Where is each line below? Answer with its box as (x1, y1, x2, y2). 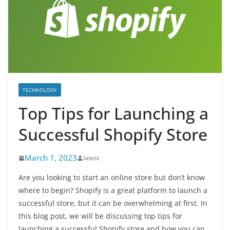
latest (83, 154, 99, 162)
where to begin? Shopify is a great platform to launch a (18, 185, 207, 195)
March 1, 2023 (25, 152, 77, 163)
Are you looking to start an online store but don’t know (18, 172, 205, 182)
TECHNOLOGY (23, 86, 57, 93)
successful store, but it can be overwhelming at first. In (18, 198, 207, 208)
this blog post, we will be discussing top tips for (18, 211, 182, 221)
